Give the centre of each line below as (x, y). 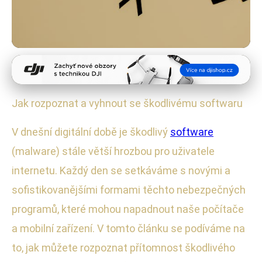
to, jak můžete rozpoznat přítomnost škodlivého (123, 248)
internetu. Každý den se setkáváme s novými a (121, 171)
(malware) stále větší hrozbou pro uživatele (113, 151)
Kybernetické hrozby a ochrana (76, 67)
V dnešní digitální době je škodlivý (91, 132)
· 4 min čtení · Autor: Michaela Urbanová (120, 141)
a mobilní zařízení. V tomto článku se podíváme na (128, 229)
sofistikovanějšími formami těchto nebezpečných (129, 190)
